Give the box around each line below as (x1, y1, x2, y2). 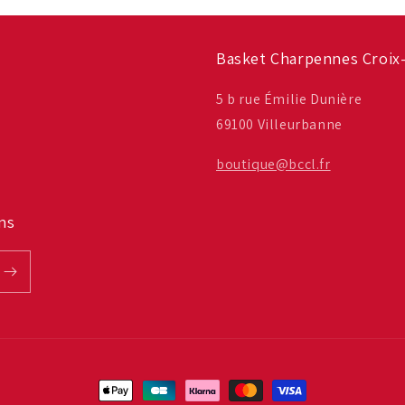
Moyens (98, 381, 148, 400)
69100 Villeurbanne (216, 115, 343, 134)
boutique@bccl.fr (216, 155, 331, 174)
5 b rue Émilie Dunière (216, 89, 363, 108)
